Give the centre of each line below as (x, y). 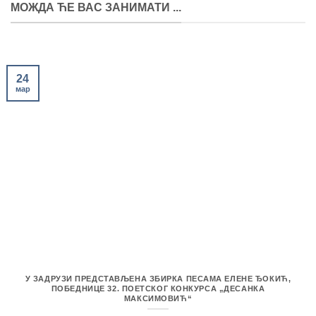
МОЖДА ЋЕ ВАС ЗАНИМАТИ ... (96, 8)
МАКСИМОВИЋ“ (158, 299)
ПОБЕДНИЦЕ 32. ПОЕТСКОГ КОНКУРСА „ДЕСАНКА (158, 289)
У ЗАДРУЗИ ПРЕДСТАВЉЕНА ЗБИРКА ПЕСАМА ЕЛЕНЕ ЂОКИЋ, (158, 279)
